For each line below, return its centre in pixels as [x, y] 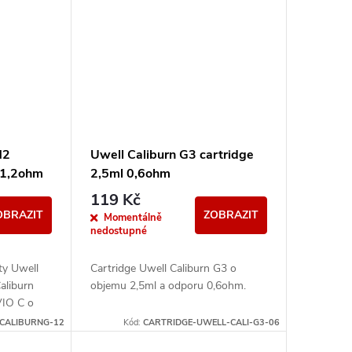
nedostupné [118, 231]
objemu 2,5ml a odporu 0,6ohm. [168, 286]
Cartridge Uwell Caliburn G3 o [163, 269]
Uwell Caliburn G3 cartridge [172, 154]
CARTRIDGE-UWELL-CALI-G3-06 [211, 323]
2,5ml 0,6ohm [130, 173]
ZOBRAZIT [231, 215]
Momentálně [132, 218]
